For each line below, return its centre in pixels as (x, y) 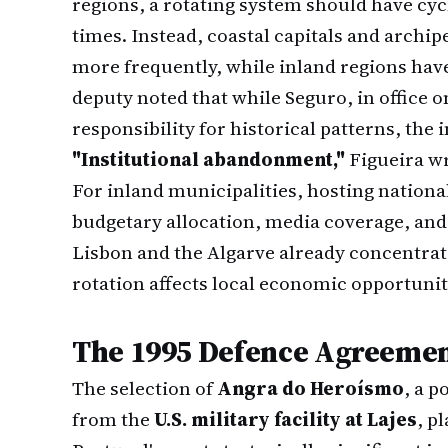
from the (113, 419)
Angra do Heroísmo (310, 388)
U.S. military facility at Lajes (285, 419)
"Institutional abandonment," (208, 159)
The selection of (144, 388)
